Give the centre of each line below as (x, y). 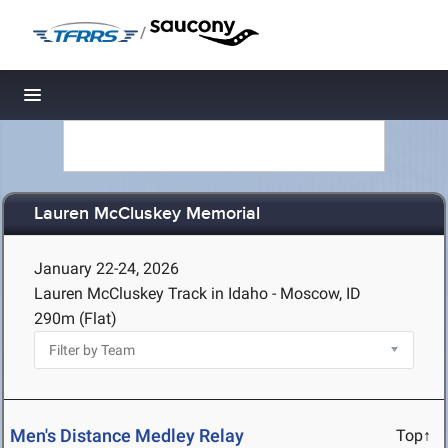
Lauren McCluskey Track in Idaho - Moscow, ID (197, 293)
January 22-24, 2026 (106, 268)
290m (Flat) (75, 318)
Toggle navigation (100, 100)
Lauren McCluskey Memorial (147, 214)
